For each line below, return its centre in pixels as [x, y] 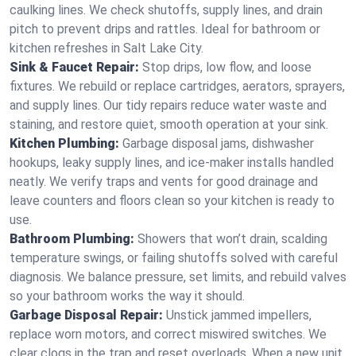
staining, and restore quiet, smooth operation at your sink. [169, 124]
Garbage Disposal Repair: [86, 315]
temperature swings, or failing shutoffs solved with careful [174, 258]
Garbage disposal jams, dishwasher [218, 143]
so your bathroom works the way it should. [127, 296]
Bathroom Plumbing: [72, 239]
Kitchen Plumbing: [64, 143]
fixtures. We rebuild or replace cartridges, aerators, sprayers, [177, 86]
